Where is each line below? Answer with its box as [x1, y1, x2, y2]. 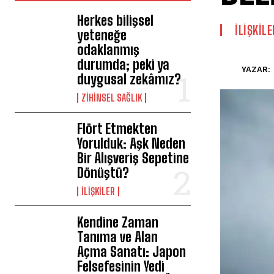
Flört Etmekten [77, 120, 158, 138]
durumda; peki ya [77, 56, 170, 73]
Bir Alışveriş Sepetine [77, 150, 190, 167]
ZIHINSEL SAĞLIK [81, 92, 143, 104]
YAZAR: [242, 64, 270, 74]
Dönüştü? [77, 165, 130, 182]
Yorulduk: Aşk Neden [77, 135, 186, 152]
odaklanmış [77, 42, 140, 59]
